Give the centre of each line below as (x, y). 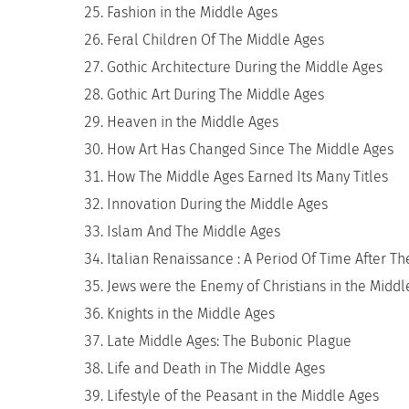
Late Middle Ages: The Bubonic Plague (229, 341)
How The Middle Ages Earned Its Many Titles (247, 177)
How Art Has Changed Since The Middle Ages (250, 149)
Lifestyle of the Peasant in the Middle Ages (243, 396)
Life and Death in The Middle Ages (216, 368)
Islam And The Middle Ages (194, 231)
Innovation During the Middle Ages (217, 204)
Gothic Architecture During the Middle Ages (245, 67)
